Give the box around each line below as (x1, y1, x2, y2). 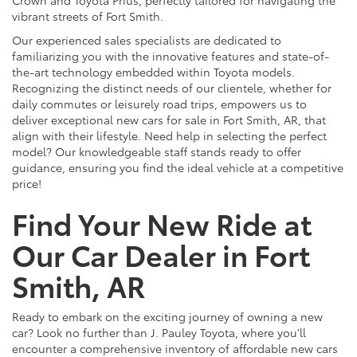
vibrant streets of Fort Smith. (12, 7, 163, 24)
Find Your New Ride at (12, 202, 312, 243)
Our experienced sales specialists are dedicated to (12, 31, 281, 48)
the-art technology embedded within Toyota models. (12, 63, 295, 80)
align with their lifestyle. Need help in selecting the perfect (12, 127, 327, 143)
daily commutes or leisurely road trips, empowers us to (12, 95, 307, 112)
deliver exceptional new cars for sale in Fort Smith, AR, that (12, 111, 326, 127)
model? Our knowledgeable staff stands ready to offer (12, 143, 301, 159)
